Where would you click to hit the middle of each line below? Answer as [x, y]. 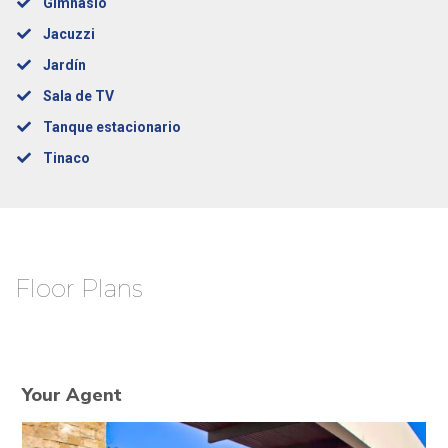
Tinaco [66, 157]
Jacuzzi [68, 33]
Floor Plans [79, 288]
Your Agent [72, 394]
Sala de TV [78, 95]
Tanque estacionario [111, 126]
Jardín [64, 64]
